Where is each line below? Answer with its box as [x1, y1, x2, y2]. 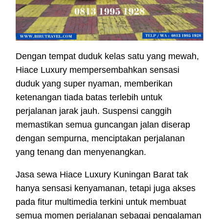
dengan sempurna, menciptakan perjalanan [16, 133, 185, 144]
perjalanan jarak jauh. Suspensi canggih [16, 106, 172, 116]
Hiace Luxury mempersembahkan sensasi [16, 65, 179, 75]
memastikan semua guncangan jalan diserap [16, 120, 190, 130]
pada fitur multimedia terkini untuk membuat [16, 197, 186, 207]
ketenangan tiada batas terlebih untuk [16, 92, 162, 103]
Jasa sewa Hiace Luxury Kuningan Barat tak [16, 170, 188, 180]
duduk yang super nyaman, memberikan [16, 79, 173, 89]
